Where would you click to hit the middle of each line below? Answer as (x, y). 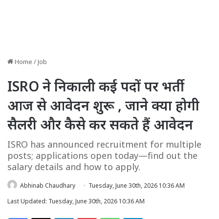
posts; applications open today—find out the (102, 155)
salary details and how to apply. (74, 167)
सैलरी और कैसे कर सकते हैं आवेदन (100, 124)
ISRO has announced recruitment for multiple (104, 144)
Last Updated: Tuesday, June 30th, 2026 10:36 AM (76, 201)
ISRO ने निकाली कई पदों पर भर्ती (96, 86)
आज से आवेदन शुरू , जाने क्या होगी (103, 105)
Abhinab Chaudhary (48, 186)
